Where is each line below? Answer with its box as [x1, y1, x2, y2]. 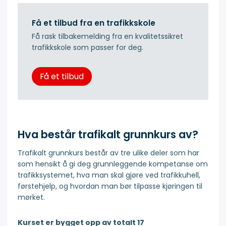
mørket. [18, 192, 45, 203]
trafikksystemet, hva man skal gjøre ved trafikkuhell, [18, 170, 200, 181]
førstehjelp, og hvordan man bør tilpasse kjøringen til [18, 181, 202, 192]
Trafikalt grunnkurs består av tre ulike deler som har [18, 148, 199, 158]
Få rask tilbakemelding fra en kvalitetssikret [32, 31, 183, 41]
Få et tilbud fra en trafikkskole [32, 18, 155, 29]
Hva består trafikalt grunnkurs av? [18, 127, 198, 142]
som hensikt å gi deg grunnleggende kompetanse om [18, 159, 208, 169]
